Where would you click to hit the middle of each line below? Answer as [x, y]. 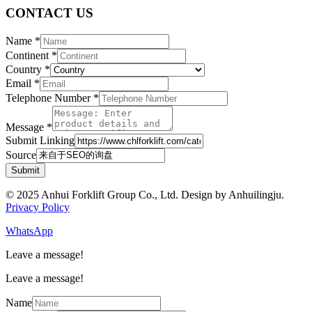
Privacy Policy [38, 207]
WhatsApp [29, 231]
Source [21, 155]
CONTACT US [49, 13]
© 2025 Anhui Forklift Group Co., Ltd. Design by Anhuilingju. [145, 194]
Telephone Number [49, 97]
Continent [29, 55]
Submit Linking [40, 140]
